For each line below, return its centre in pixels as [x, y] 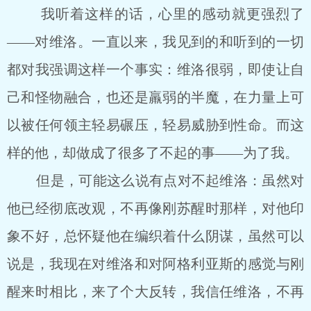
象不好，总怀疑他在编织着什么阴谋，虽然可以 [155, 236]
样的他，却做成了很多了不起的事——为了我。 [153, 153]
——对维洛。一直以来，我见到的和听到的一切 [155, 42]
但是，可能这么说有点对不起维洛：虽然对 [155, 180]
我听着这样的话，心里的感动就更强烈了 [155, 14]
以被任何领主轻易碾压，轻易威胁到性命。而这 [155, 125]
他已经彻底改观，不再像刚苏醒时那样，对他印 [155, 208]
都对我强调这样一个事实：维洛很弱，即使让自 [155, 69]
